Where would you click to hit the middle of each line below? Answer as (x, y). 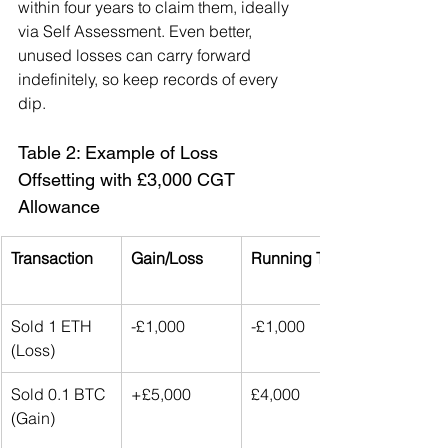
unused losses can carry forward (136, 55)
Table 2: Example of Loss (120, 153)
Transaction (52, 258)
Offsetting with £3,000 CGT (129, 180)
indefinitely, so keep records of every (150, 79)
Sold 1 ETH (53, 326)
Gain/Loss (167, 258)
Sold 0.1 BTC (60, 394)
